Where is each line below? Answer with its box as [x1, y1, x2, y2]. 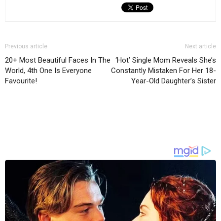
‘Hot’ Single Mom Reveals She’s [115, 56, 216, 65]
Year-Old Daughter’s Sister [131, 76, 216, 86]
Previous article [5, 43, 47, 50]
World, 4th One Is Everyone [5, 66, 92, 75]
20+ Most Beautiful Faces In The [5, 56, 110, 65]
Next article [185, 43, 216, 50]
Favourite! [5, 76, 37, 86]
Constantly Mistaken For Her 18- [111, 66, 216, 75]
